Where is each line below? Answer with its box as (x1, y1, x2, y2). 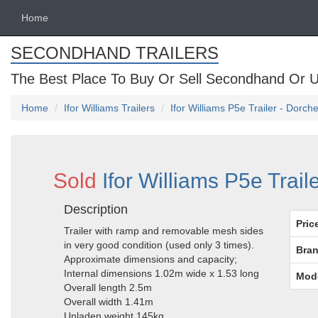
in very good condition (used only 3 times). (64, 239, 254, 251)
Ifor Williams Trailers (64, 102, 155, 114)
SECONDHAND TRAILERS (11, 43, 219, 62)
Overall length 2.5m (64, 282, 152, 293)
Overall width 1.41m (64, 296, 153, 307)
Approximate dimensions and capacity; (64, 253, 237, 265)
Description (64, 202, 128, 216)
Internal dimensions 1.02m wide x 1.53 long (64, 268, 259, 279)
